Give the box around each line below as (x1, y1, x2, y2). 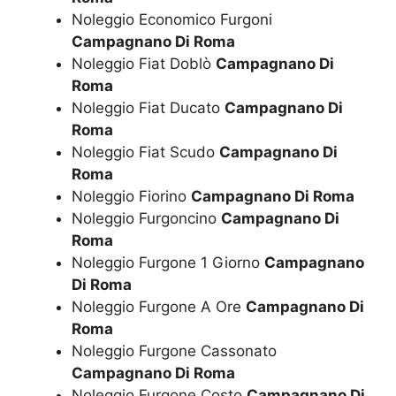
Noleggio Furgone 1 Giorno (72, 254, 264, 272)
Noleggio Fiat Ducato (72, 99, 225, 118)
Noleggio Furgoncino (72, 209, 221, 228)
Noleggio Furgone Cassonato (72, 342, 277, 361)
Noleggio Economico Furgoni (72, 11, 272, 29)
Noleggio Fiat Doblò (72, 55, 216, 73)
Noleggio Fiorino (72, 187, 191, 206)
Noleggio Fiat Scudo (72, 143, 219, 162)
